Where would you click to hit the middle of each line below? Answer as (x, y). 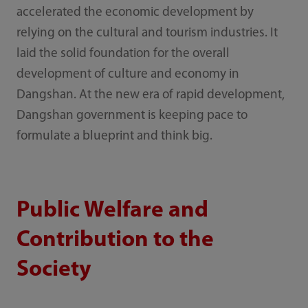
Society (53, 269)
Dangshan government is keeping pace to (132, 116)
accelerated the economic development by (135, 13)
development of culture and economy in (128, 75)
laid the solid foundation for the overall (123, 54)
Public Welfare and (112, 210)
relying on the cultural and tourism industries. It (147, 34)
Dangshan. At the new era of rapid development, (150, 96)
